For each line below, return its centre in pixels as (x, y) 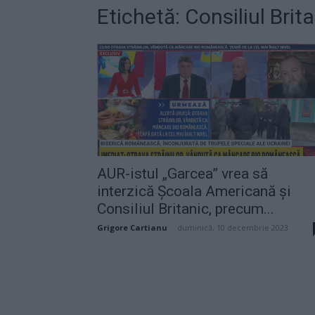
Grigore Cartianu (132, 227)
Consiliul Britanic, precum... (186, 208)
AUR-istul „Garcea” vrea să (182, 173)
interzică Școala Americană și (194, 191)
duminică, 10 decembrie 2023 (233, 227)
